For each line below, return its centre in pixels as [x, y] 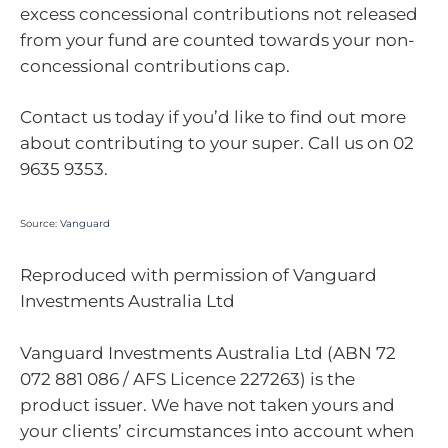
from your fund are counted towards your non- [217, 39]
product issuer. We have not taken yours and [207, 404]
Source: [40, 223]
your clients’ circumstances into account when [217, 430]
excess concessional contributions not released [219, 13]
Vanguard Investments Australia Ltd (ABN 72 [208, 352]
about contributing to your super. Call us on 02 [217, 143]
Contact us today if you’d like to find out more [213, 117]
